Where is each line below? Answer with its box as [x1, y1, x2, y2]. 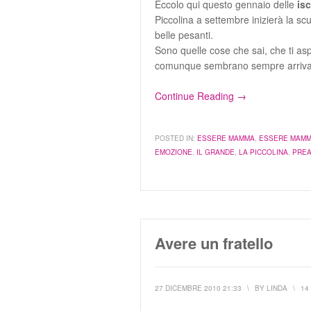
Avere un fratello [155, 232, 273, 254]
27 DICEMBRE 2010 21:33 [155, 283, 242, 293]
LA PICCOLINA [239, 147, 288, 157]
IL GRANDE [196, 147, 235, 157]
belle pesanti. [155, 28, 213, 42]
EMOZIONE [155, 147, 192, 157]
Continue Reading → [155, 89, 246, 103]
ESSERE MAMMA [197, 133, 255, 143]
